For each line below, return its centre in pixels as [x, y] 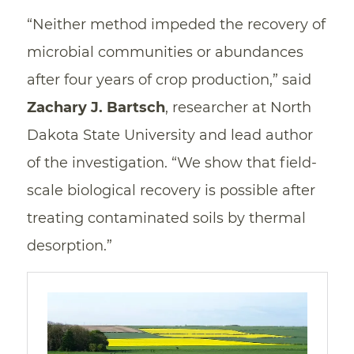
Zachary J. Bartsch [96, 107]
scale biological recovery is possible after [171, 190]
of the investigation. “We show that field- [171, 162]
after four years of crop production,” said [169, 79]
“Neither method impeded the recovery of [176, 24]
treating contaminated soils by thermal [166, 218]
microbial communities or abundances [165, 52]
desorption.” [69, 245]
